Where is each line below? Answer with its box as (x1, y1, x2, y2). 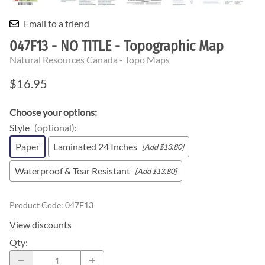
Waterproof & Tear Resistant (15, 165, 130, 177)
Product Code (9, 200, 61, 211)
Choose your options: (9, 106, 97, 118)
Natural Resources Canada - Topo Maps (9, 54, 170, 66)
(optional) (34, 122, 75, 134)
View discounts (9, 219, 72, 231)
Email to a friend (24, 18, 89, 30)
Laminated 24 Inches (53, 141, 137, 153)
